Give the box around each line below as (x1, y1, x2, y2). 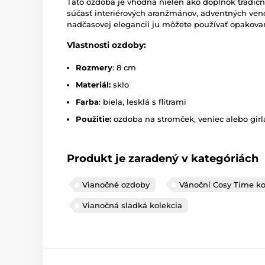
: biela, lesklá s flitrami (99, 97, 186, 106)
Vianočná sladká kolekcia (82, 201, 182, 210)
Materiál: (76, 80, 111, 89)
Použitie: (76, 114, 111, 124)
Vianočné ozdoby (82, 180, 150, 189)
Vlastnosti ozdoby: (67, 40, 146, 50)
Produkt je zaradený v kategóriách (67, 152, 258, 165)
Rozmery (76, 63, 112, 72)
